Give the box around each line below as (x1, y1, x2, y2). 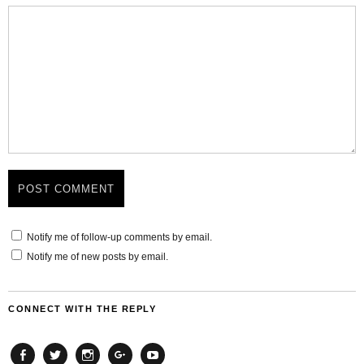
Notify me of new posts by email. (27, 251, 168, 262)
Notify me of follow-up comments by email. (27, 232, 212, 243)
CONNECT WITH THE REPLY (8, 304, 156, 314)
